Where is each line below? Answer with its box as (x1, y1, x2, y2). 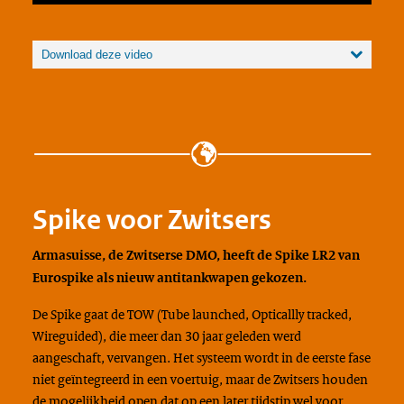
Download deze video (41, 47, 152, 61)
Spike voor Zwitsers (32, 202, 271, 236)
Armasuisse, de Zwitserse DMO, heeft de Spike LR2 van (32, 246, 360, 264)
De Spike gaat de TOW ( (32, 305, 161, 324)
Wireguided (32, 326, 98, 345)
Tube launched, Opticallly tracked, (161, 305, 352, 324)
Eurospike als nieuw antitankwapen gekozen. (32, 269, 307, 287)
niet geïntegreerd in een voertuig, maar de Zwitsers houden (32, 370, 368, 389)
